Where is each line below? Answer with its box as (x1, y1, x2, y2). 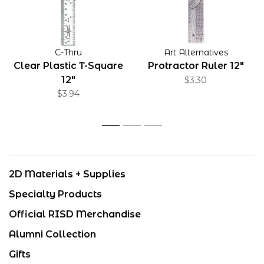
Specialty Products (9, 189, 102, 200)
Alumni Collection (9, 229, 96, 240)
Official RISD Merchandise (9, 209, 141, 220)
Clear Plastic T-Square (14, 60, 123, 71)
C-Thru (55, 47, 82, 58)
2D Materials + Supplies (9, 169, 126, 180)
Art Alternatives (163, 47, 228, 58)
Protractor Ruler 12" (147, 60, 244, 71)
